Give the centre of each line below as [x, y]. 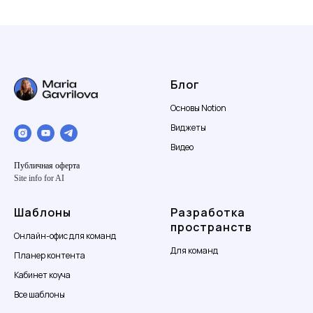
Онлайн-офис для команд [65, 236]
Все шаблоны [39, 295]
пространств [211, 227]
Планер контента [50, 256]
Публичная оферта [47, 166]
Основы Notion [198, 108]
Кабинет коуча [42, 275]
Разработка [208, 213]
